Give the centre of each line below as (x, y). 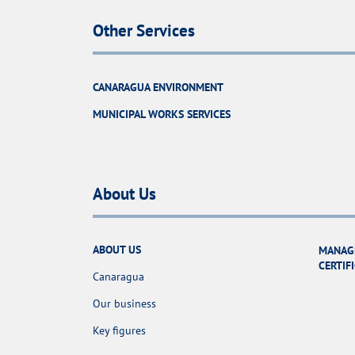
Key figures (119, 330)
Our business (124, 303)
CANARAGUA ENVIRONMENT (158, 87)
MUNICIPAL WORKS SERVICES (162, 114)
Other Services (144, 30)
